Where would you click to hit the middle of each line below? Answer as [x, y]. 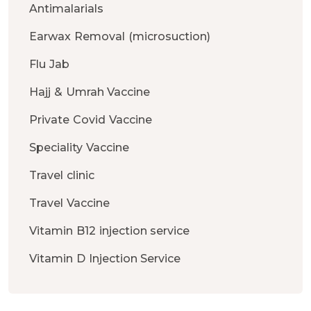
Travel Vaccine [69, 203]
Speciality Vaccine [79, 148]
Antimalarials [66, 9]
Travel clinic [62, 176]
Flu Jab [49, 65]
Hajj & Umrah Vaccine [90, 92]
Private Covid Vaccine [91, 120]
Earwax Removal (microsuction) [120, 37]
